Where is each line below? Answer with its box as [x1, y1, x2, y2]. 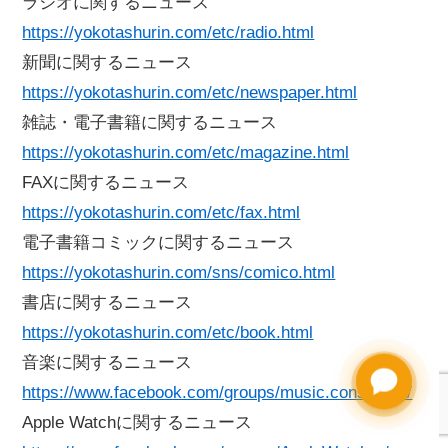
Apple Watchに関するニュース [22, 413, 253, 433]
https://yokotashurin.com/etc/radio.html [22, 23, 315, 43]
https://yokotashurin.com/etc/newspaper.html [22, 83, 358, 103]
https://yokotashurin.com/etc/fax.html [22, 203, 301, 223]
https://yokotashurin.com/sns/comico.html [22, 263, 336, 283]
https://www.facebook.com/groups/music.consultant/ [22, 383, 413, 403]
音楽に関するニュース [22, 353, 193, 373]
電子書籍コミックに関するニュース [22, 233, 295, 253]
